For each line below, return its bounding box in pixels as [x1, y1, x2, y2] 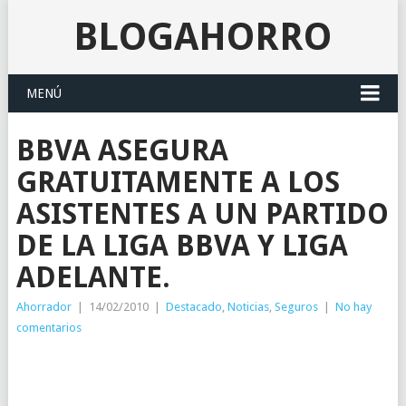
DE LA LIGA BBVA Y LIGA [15, 228, 348, 263]
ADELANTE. [15, 260, 170, 295]
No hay [334, 300, 372, 314]
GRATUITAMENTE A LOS [15, 165, 340, 199]
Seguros [274, 300, 318, 314]
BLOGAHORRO [73, 14, 333, 59]
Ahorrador [15, 300, 72, 314]
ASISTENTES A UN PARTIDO [15, 197, 389, 231]
